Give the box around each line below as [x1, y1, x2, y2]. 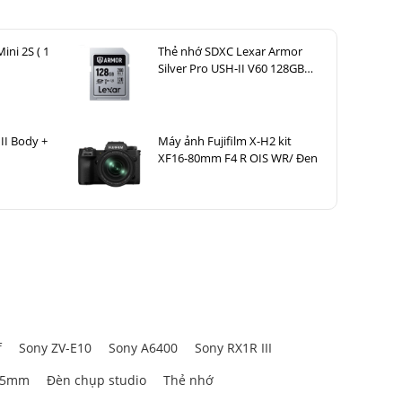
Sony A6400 [109, 339, 178, 357]
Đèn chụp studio [47, 371, 146, 389]
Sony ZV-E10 [19, 339, 92, 357]
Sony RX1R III [195, 339, 272, 357]
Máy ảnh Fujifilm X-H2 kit [157, 133, 292, 150]
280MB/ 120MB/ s [157, 77, 251, 94]
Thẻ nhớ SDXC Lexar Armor [157, 43, 302, 60]
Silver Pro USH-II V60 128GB [157, 60, 304, 77]
